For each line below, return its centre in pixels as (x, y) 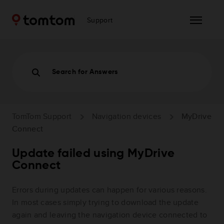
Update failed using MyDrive (93, 154)
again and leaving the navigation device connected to (110, 215)
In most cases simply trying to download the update (105, 202)
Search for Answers (85, 72)
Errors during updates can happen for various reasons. (109, 190)
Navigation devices (126, 116)
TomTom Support (42, 116)
